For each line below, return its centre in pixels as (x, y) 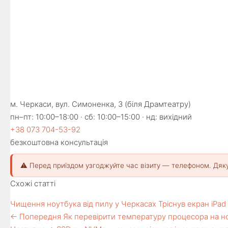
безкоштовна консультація (59, 142)
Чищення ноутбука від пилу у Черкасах (83, 204)
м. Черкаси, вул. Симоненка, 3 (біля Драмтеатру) (101, 104)
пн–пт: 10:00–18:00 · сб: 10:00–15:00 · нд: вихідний (101, 117)
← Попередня (36, 217)
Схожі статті (33, 183)
